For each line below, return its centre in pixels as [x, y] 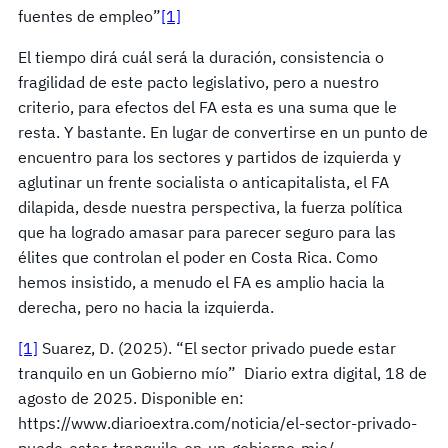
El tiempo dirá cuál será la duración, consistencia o [201, 57]
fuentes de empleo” [89, 16]
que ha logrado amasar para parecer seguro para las [207, 232]
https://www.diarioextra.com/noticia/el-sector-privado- [217, 423]
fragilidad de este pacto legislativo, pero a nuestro [198, 82]
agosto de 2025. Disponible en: [131, 398]
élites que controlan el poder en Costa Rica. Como [198, 257]
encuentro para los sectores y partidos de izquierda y [209, 157]
